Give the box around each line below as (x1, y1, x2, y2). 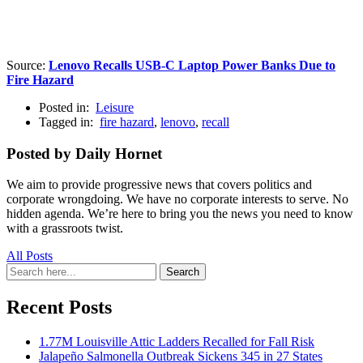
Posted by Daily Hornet (6, 144, 162, 162)
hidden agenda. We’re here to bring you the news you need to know (6, 207, 353, 221)
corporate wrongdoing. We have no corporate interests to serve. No (6, 192, 348, 207)
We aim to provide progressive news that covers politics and (6, 177, 312, 192)
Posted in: (39, 100, 92, 114)
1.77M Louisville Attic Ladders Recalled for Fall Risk (39, 335, 314, 349)
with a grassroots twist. (6, 221, 123, 236)
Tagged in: (39, 114, 96, 129)
